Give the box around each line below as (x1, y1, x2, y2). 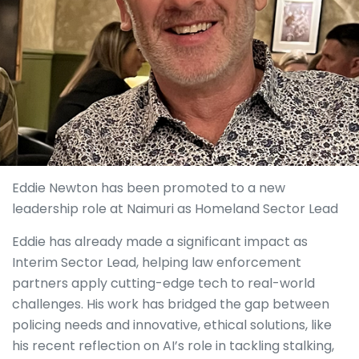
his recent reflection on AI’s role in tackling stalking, (12, 337, 334, 355)
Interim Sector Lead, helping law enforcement (12, 253, 301, 272)
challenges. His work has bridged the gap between (12, 295, 329, 313)
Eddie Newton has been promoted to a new (12, 179, 285, 197)
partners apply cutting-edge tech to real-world (12, 274, 315, 292)
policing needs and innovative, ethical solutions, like (12, 316, 332, 334)
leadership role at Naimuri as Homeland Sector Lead (12, 200, 341, 218)
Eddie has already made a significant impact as (12, 232, 308, 251)
